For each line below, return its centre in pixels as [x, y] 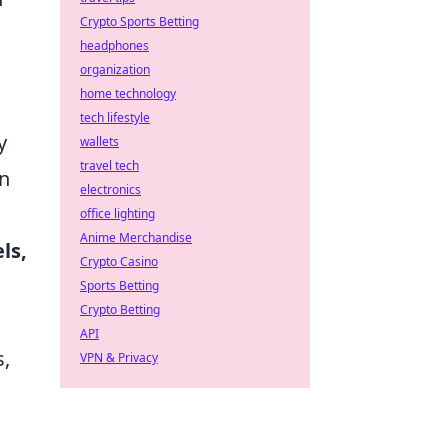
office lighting [117, 213]
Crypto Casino [119, 261]
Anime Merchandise [136, 237]
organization [115, 69]
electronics [110, 189]
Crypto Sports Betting [139, 21]
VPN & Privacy [119, 357]
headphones [114, 45]
